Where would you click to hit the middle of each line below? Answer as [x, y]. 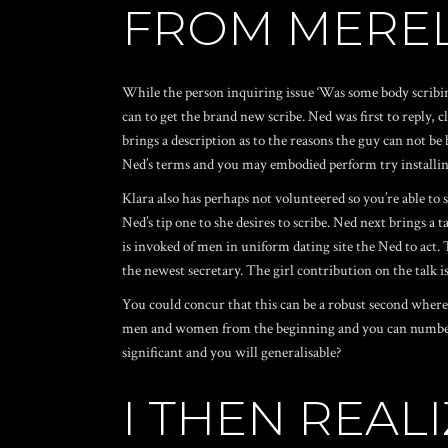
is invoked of [159, 246]
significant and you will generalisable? [231, 352]
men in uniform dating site [275, 246]
